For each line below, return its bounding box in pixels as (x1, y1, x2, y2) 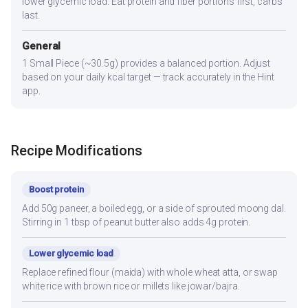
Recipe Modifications (11, 142, 142, 159)
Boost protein (29, 184, 84, 195)
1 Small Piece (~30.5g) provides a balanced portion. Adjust (22, 58, 271, 69)
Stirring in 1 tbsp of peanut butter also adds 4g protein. (22, 216, 251, 228)
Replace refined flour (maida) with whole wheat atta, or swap (22, 266, 278, 278)
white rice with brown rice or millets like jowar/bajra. (22, 280, 240, 291)
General (22, 40, 61, 53)
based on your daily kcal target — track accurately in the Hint (22, 71, 274, 83)
